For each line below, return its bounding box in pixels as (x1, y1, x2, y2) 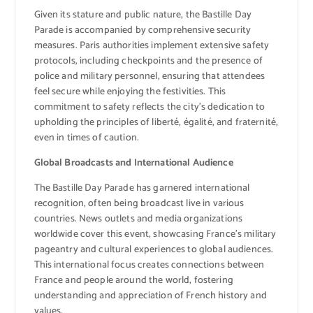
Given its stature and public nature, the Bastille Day (34, 7, 252, 24)
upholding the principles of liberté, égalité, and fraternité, (34, 115, 279, 131)
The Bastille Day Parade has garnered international (34, 180, 250, 197)
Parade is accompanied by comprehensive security (34, 22, 252, 39)
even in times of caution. (34, 130, 140, 147)
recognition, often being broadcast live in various (34, 196, 245, 212)
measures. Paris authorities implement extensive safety (34, 38, 270, 54)
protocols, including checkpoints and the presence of (34, 53, 263, 70)
